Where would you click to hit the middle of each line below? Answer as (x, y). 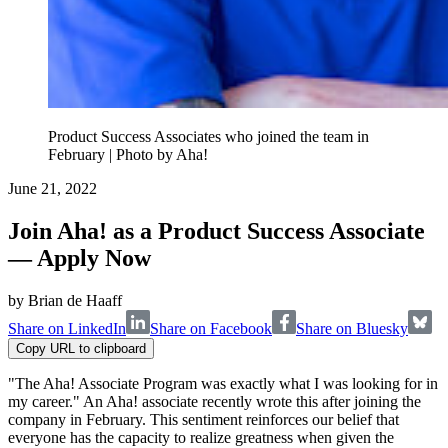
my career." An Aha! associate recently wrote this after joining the (214, 402)
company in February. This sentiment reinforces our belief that (203, 420)
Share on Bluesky (352, 329)
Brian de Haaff (75, 301)
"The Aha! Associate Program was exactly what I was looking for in (223, 384)
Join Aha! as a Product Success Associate (216, 231)
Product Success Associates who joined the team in (208, 137)
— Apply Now (79, 258)
